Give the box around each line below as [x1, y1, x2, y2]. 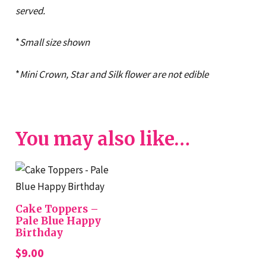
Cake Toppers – [15, 202, 99, 216]
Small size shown [19, 36, 90, 49]
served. [15, 4, 45, 17]
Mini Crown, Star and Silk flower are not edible [19, 67, 208, 81]
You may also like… [15, 128, 190, 151]
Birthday [15, 226, 63, 239]
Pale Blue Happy [15, 214, 101, 227]
